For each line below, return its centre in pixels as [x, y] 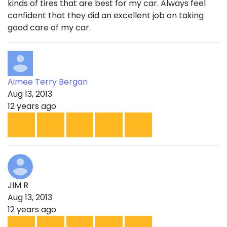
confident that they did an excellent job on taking [106, 15]
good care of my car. [49, 27]
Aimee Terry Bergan [48, 82]
